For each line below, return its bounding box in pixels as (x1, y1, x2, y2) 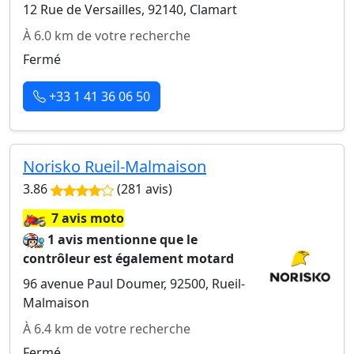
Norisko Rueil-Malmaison (23, 156, 206, 177)
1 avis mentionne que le (47, 231, 198, 248)
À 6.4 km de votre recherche (23, 320, 190, 337)
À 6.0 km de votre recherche (23, 27, 190, 44)
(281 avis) (114, 180, 172, 198)
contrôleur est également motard (23, 250, 234, 267)
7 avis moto (51, 209, 124, 227)
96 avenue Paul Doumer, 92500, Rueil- (23, 275, 245, 292)
